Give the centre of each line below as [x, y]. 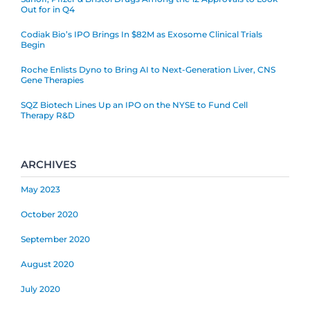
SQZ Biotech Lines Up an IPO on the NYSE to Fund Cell [134, 104]
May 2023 [40, 189]
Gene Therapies [52, 80]
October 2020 [49, 214]
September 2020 [55, 239]
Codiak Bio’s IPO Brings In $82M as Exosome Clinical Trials [142, 34]
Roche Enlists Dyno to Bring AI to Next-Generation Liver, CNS [148, 69]
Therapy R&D [48, 115]
